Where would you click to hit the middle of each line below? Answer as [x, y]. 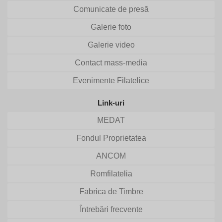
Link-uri [111, 103]
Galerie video [111, 45]
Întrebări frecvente [111, 209]
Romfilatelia [111, 173]
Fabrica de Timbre [111, 191]
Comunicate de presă [111, 9]
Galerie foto [111, 27]
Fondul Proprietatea [111, 138]
